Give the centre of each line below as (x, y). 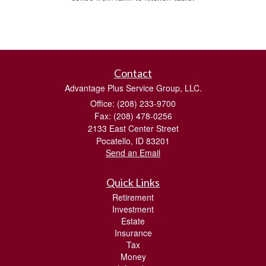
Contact (133, 73)
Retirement (133, 197)
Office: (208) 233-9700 (133, 103)
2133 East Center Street (133, 128)
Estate (133, 221)
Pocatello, (115, 140)
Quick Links (133, 182)
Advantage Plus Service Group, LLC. (133, 88)
